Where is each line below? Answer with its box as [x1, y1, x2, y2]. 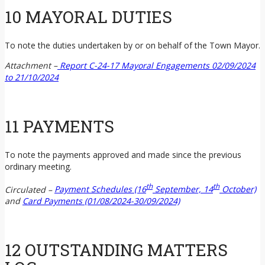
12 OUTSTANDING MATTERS [5, 238, 228, 261]
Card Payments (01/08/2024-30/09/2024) [22, 195, 180, 207]
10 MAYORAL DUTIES [5, 6, 172, 28]
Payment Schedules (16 [54, 183, 146, 195]
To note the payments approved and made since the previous [5, 148, 241, 160]
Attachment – [5, 60, 57, 72]
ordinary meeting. [5, 160, 72, 172]
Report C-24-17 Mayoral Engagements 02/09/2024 [57, 60, 256, 72]
